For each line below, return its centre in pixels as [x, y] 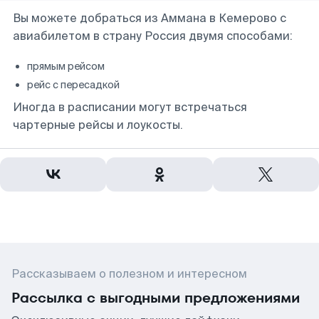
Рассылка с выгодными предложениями [156, 298]
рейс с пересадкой [73, 85]
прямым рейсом [66, 66]
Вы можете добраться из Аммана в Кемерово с [150, 18]
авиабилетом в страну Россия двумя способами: [153, 36]
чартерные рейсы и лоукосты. [98, 125]
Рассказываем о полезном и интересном [129, 274]
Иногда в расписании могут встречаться [130, 107]
